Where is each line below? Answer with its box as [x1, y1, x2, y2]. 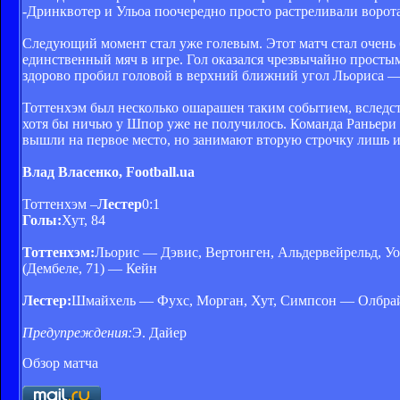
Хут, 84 [62, 212, 105, 228]
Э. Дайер [132, 324, 187, 340]
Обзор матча [22, 354, 98, 371]
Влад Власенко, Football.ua [22, 163, 195, 179]
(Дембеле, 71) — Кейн [22, 260, 157, 276]
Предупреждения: [22, 324, 132, 340]
